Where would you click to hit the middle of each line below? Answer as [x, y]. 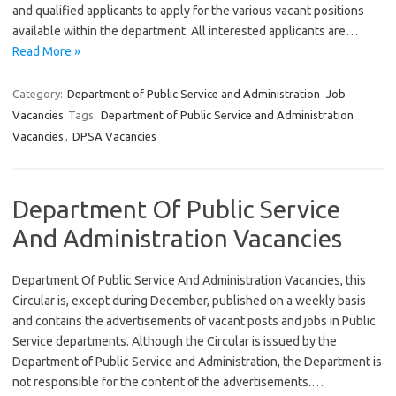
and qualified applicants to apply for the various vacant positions [188, 11]
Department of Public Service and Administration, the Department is [197, 362]
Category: [39, 94]
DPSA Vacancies [114, 136]
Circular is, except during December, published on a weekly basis [189, 301]
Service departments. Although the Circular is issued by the [175, 341]
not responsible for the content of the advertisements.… [168, 382]
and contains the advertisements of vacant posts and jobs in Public [194, 321]
